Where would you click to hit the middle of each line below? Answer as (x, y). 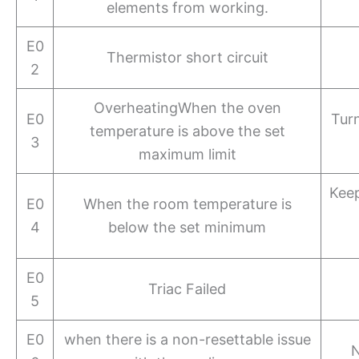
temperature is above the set (187, 131)
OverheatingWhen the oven (187, 107)
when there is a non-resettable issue (187, 339)
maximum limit (187, 154)
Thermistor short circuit (187, 57)
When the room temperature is (187, 204)
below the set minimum (188, 227)
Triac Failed (188, 288)
